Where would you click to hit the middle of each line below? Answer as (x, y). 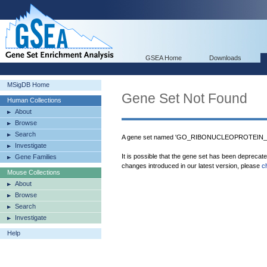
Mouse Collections (34, 172)
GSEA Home (164, 58)
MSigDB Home (28, 85)
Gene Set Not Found (184, 98)
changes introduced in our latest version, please (192, 166)
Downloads (225, 58)
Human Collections (34, 100)
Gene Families (36, 157)
